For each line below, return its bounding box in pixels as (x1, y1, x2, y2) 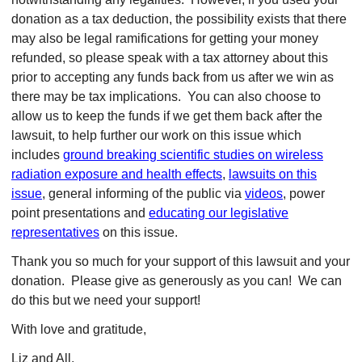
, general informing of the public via (42, 187, 242, 200)
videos (245, 187, 283, 200)
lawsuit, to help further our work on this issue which (11, 128, 301, 142)
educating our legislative (149, 206, 288, 220)
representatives (11, 225, 99, 239)
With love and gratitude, (11, 322, 146, 336)
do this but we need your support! (11, 293, 200, 307)
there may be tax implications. (11, 90, 187, 103)
